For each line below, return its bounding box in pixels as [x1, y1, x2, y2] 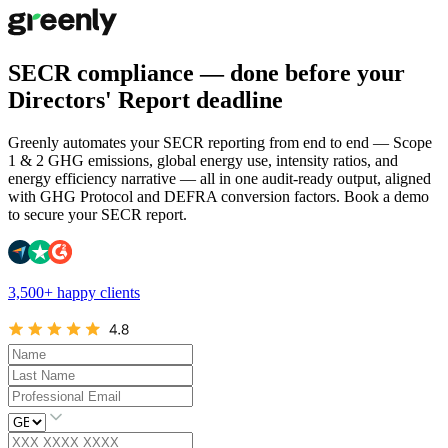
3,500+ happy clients [8, 283, 140, 301]
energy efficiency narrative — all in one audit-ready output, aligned [8, 169, 431, 187]
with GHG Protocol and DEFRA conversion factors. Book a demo [8, 187, 429, 205]
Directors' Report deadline [8, 86, 283, 113]
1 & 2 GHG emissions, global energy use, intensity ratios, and [8, 151, 398, 169]
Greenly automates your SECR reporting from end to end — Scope [8, 133, 432, 151]
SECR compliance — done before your [8, 59, 405, 86]
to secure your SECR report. [8, 205, 187, 223]
